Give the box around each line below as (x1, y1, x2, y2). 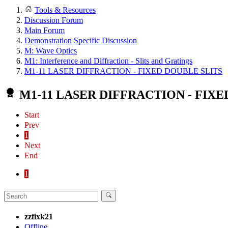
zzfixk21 (24, 212, 53, 221)
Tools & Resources (35, 6, 96, 14)
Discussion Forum (24, 16, 83, 24)
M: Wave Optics (24, 46, 77, 55)
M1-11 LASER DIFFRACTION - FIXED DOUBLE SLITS (24, 67, 222, 75)
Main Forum (24, 26, 65, 35)
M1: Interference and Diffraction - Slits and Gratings (24, 56, 192, 65)
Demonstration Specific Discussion (24, 36, 137, 45)
